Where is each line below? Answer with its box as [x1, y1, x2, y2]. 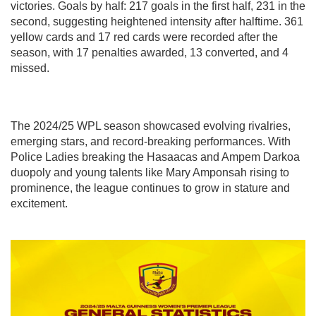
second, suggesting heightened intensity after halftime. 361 [11, 15, 303, 28]
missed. [11, 61, 49, 74]
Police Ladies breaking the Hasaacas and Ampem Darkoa [11, 150, 300, 163]
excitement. [11, 197, 68, 209]
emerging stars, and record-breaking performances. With [11, 135, 291, 147]
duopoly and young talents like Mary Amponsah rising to [11, 166, 289, 178]
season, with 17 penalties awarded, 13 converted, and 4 [11, 46, 288, 59]
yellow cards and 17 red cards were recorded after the [11, 30, 278, 43]
